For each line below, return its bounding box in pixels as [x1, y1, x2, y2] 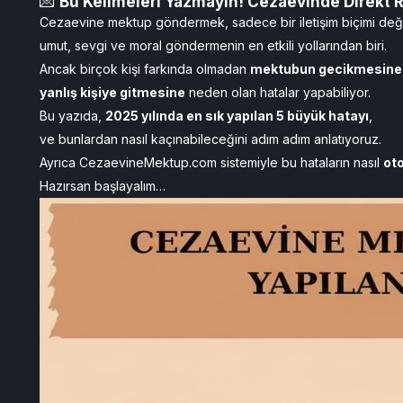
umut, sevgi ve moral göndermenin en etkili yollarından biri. [40, 38, 387, 53]
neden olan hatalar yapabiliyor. [185, 85, 371, 100]
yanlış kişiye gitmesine [40, 85, 185, 100]
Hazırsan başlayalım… [40, 178, 166, 193]
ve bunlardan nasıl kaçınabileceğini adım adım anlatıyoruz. [40, 131, 381, 147]
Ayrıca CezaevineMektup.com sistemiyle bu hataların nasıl [40, 155, 383, 170]
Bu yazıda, [40, 108, 105, 123]
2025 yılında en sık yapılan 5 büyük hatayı [105, 108, 369, 123]
